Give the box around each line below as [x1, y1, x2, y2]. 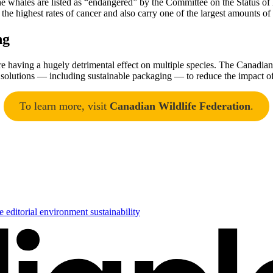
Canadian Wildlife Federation [110, 100, 250, 112]
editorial [6, 207, 40, 217]
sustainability [90, 207, 140, 217]
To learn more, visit [19, 100, 110, 112]
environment [40, 207, 90, 217]
